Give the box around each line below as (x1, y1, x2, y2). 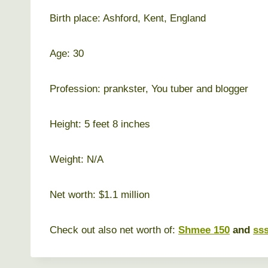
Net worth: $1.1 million (50, 188, 150, 200)
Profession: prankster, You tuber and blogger (50, 83, 248, 95)
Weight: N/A (50, 153, 103, 165)
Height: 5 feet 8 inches (50, 118, 150, 130)
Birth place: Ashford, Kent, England (50, 12, 206, 24)
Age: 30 (50, 47, 84, 59)
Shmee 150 (178, 224, 230, 236)
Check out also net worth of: (50, 224, 178, 236)
